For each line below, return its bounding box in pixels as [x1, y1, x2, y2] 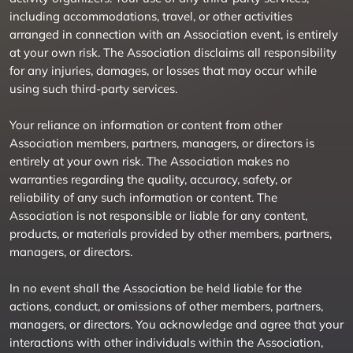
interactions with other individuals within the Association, [9, 335, 323, 350]
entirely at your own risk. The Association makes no [9, 154, 290, 169]
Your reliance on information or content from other [9, 117, 282, 132]
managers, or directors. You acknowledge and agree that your [9, 317, 344, 332]
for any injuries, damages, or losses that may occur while [9, 63, 317, 78]
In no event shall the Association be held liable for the [9, 281, 302, 295]
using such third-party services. [9, 81, 177, 96]
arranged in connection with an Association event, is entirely [9, 27, 338, 42]
